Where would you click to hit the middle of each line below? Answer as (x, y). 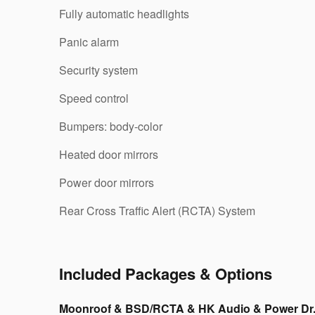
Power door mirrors (107, 182)
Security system (98, 70)
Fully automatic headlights (124, 14)
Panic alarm (89, 42)
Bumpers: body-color (111, 126)
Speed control (94, 98)
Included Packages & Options (166, 274)
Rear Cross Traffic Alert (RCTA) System (157, 211)
